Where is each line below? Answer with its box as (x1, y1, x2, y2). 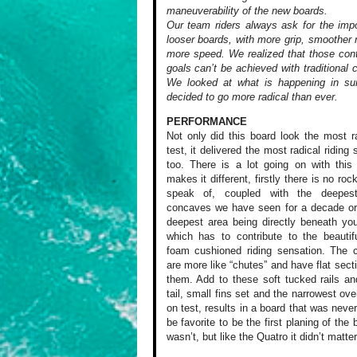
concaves (166, 202, 211, 214)
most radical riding (259, 144, 350, 157)
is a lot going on (215, 159, 306, 171)
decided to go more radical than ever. (166, 91, 338, 104)
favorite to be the (177, 316, 261, 329)
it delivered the (186, 144, 260, 157)
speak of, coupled (166, 187, 261, 200)
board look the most (245, 130, 347, 143)
